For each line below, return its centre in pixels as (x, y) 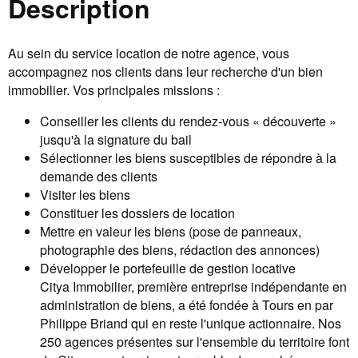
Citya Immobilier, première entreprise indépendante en (193, 286)
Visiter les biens (85, 194)
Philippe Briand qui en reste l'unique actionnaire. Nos (191, 323)
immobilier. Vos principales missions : (114, 89)
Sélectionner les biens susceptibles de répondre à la (188, 157)
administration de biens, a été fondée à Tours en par (187, 304)
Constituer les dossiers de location (137, 213)
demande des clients (99, 176)
